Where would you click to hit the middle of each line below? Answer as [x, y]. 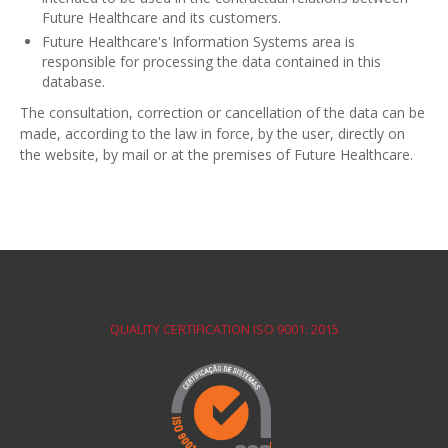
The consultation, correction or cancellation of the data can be [222, 113]
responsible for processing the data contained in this [212, 62]
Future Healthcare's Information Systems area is [199, 42]
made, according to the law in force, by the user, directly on [212, 134]
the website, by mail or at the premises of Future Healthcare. [216, 155]
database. [74, 82]
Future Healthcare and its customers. [162, 18]
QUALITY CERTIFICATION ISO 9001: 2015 [224, 330]
